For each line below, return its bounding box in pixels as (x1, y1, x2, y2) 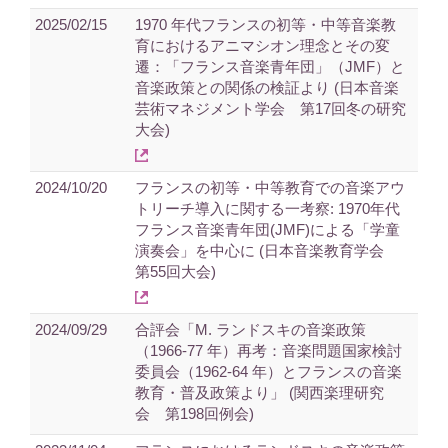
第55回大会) (135, 262, 216, 280)
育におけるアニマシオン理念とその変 (135, 36, 390, 54)
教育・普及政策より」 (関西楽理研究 (135, 383, 384, 401)
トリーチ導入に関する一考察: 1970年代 (135, 199, 400, 217)
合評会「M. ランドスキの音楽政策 (135, 320, 366, 338)
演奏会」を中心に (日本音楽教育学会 (135, 241, 399, 259)
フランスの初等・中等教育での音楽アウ (135, 178, 405, 196)
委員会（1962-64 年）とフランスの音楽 (135, 362, 402, 380)
